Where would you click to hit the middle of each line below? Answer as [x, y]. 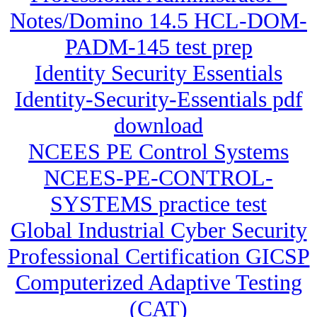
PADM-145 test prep [158, 47]
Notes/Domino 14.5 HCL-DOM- [158, 21]
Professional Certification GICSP [158, 257]
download [158, 126]
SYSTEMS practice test [158, 204]
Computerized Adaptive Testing [158, 283]
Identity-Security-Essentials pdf [158, 99]
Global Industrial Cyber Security [158, 230]
